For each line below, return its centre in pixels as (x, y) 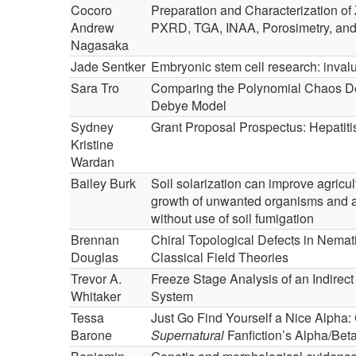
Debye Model (189, 105)
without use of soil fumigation (232, 218)
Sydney (92, 127)
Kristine (92, 144)
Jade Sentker (108, 66)
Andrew (93, 27)
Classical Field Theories (220, 257)
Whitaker (96, 296)
